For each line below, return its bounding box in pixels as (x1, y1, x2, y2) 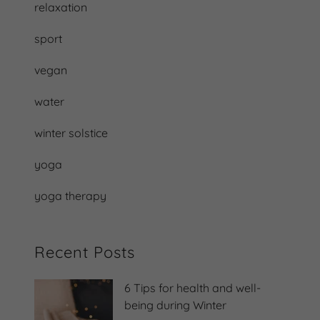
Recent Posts (34, 241, 135, 262)
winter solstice (34, 125, 108, 140)
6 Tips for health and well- (124, 280, 261, 295)
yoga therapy (34, 188, 106, 203)
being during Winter (124, 297, 226, 312)
